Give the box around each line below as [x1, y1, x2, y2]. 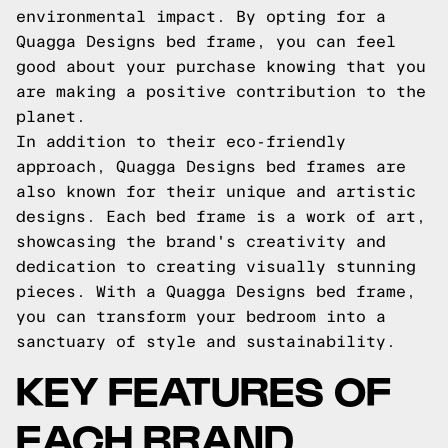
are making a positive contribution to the [16, 83, 426, 100]
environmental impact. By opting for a [16, 8, 386, 25]
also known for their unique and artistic [16, 183, 416, 200]
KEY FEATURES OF [16, 364, 391, 413]
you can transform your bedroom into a [16, 308, 386, 325]
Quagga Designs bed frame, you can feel [16, 33, 396, 50]
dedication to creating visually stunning [16, 258, 416, 275]
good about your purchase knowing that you [16, 58, 426, 75]
